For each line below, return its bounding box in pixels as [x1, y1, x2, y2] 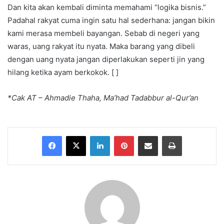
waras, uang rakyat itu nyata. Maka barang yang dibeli [7, 41, 195, 51]
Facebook [61, 131, 92, 140]
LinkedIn [109, 131, 135, 140]
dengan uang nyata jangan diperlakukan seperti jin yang [7, 54, 204, 64]
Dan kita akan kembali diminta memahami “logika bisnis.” [7, 2, 206, 12]
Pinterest [133, 131, 162, 140]
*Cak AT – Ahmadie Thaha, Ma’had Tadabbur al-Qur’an [7, 93, 198, 103]
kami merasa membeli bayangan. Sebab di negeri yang [7, 28, 199, 38]
